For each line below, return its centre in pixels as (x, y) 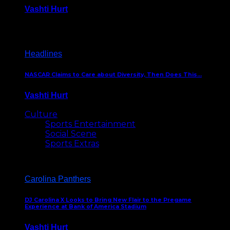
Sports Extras (72, 144)
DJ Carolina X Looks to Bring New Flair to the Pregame (108, 200)
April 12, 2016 (50, 105)
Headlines (43, 54)
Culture (41, 114)
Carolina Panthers (58, 179)
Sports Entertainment (90, 124)
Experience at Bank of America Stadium (85, 207)
